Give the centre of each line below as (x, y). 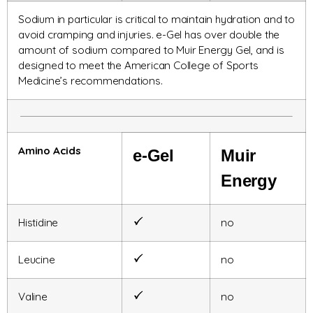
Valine (33, 297)
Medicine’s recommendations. (90, 81)
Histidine (38, 223)
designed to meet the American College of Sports (138, 66)
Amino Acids (50, 151)
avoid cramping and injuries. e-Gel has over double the (149, 35)
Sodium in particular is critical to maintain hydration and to (156, 20)
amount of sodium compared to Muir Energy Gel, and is (151, 50)
